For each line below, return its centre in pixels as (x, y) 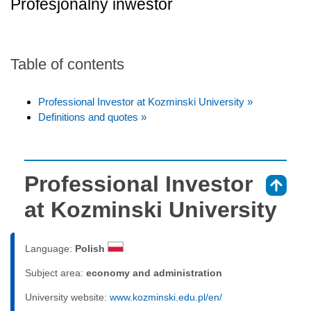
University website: (67, 297)
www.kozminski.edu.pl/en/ (166, 297)
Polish (91, 248)
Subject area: (56, 272)
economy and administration (154, 272)
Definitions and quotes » (92, 117)
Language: (50, 248)
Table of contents (67, 64)
